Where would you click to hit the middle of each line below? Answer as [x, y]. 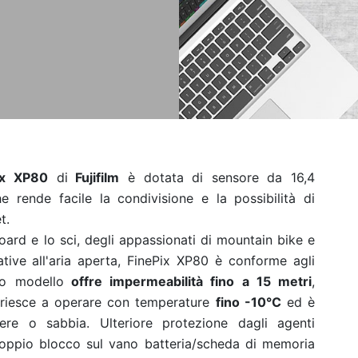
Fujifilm [93, 177]
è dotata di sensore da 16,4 [217, 177]
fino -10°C [248, 302]
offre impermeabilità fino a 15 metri [187, 281]
